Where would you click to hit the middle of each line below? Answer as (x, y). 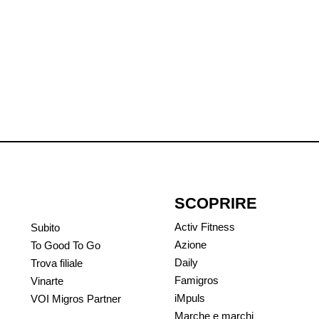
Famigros (197, 280)
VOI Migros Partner (76, 298)
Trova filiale (57, 263)
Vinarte (47, 281)
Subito (45, 227)
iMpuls (190, 298)
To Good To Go (66, 245)
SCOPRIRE (216, 203)
